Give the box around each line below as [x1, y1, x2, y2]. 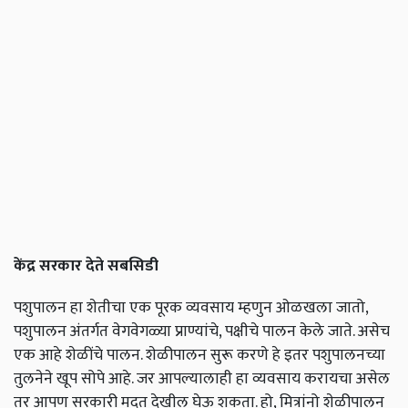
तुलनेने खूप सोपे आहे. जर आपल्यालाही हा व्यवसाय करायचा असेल [14, 365, 390, 393]
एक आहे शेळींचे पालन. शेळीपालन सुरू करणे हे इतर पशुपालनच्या [14, 342, 385, 369]
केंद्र [14, 252, 36, 280]
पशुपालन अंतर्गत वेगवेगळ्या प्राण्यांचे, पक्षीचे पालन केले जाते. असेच [14, 318, 390, 345]
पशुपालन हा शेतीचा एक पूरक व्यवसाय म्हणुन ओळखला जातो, [14, 294, 368, 321]
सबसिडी [107, 252, 158, 280]
